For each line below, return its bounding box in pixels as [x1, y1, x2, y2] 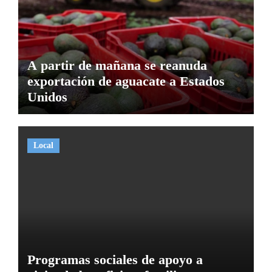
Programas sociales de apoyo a [27, 251, 203, 267]
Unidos [27, 89, 67, 104]
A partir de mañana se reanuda [27, 58, 207, 73]
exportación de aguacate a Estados [27, 73, 225, 89]
